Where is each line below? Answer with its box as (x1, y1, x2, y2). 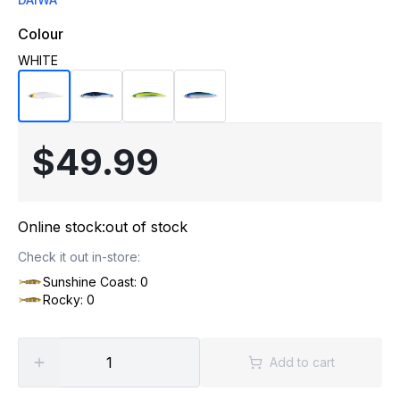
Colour (18, 25, 63, 43)
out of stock (105, 218, 187, 236)
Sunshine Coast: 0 (43, 274, 148, 289)
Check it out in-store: (18, 249, 140, 264)
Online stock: (18, 218, 105, 236)
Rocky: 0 (43, 292, 95, 307)
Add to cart (269, 354, 335, 370)
